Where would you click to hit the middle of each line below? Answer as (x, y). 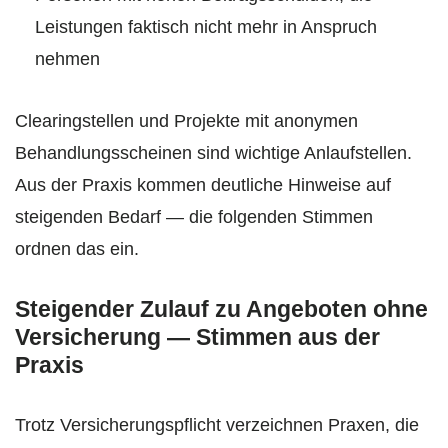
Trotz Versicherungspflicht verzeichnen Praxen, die (217, 424)
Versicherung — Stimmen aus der (197, 336)
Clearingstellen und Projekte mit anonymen (186, 120)
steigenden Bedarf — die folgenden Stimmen (194, 216)
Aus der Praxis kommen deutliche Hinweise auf (203, 184)
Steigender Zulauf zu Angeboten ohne (221, 308)
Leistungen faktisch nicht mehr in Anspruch (206, 26)
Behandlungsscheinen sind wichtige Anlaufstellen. (213, 152)
